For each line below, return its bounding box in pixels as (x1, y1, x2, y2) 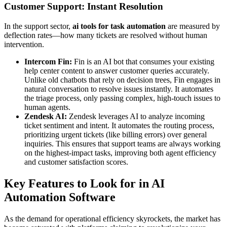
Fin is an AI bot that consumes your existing (72, 57, 214, 66)
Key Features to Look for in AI (4, 176, 165, 190)
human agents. (24, 102, 70, 111)
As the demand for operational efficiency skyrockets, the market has (4, 214, 220, 223)
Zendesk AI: (24, 111, 67, 121)
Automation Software (4, 190, 116, 204)
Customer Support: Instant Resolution (4, 1, 163, 12)
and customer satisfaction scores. (24, 157, 128, 166)
